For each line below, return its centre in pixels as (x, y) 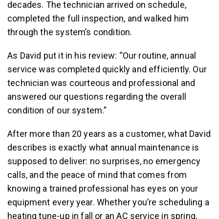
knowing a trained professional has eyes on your (103, 188)
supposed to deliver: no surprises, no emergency (104, 161)
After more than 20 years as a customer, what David (109, 134)
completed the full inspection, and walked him (98, 18)
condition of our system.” (57, 110)
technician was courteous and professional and (101, 83)
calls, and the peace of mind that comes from (97, 175)
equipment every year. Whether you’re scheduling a (108, 202)
